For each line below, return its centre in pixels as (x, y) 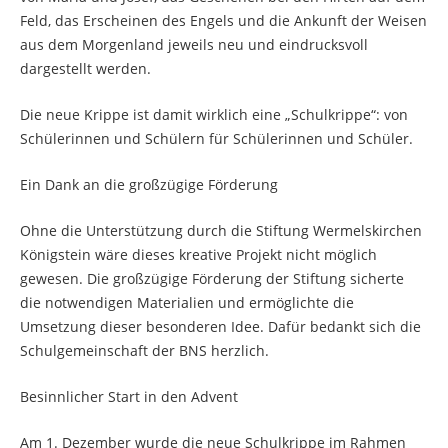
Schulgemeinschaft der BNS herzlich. (144, 350)
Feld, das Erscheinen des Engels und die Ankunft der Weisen (223, 20)
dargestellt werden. (85, 68)
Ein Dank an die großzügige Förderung (149, 184)
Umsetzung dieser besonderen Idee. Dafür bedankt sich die (220, 326)
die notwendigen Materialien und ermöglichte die (187, 302)
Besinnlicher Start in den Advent (129, 396)
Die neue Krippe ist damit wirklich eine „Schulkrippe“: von (214, 114)
